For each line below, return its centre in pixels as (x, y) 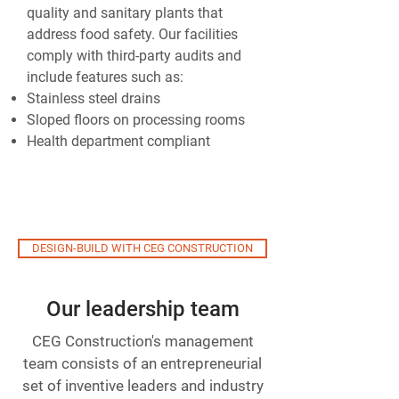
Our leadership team (142, 309)
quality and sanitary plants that (125, 13)
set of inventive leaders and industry (142, 386)
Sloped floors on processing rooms (136, 120)
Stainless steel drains (94, 98)
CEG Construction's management (142, 341)
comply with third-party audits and (134, 56)
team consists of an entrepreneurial (142, 363)
